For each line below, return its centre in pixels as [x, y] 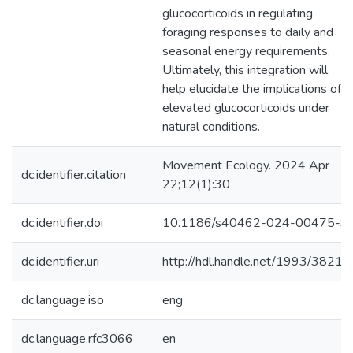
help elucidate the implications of [252, 89]
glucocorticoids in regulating [238, 13]
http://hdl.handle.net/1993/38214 [256, 262]
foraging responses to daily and [248, 32]
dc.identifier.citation [74, 175]
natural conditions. [211, 127]
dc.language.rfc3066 [77, 339]
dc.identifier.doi [62, 223]
